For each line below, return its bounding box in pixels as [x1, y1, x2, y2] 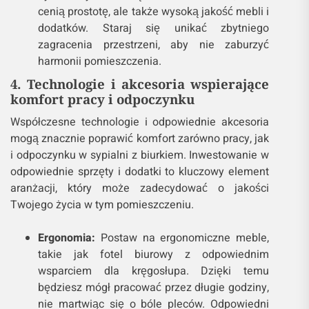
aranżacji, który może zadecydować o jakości [10, 180, 270, 197]
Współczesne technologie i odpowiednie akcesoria [10, 114, 270, 131]
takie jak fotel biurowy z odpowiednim [38, 246, 270, 263]
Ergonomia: [38, 230, 95, 247]
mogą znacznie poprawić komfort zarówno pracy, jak [10, 130, 270, 148]
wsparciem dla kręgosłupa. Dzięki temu [38, 263, 270, 280]
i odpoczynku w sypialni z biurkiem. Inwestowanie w [10, 147, 270, 164]
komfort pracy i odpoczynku [10, 90, 195, 108]
